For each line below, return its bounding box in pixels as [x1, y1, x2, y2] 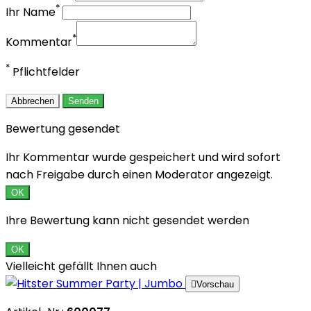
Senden [68, 96, 99, 107]
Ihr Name [6, 4, 56, 21]
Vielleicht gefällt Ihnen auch [6, 258, 157, 275]
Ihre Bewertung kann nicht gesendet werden [6, 212, 249, 229]
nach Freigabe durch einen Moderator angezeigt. [6, 167, 273, 183]
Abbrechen [11, 96, 54, 107]
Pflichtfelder [10, 64, 80, 81]
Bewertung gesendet [6, 121, 120, 137]
